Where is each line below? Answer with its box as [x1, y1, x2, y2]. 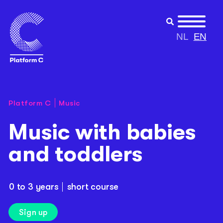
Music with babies [8, 119, 196, 145]
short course [67, 181, 119, 192]
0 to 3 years [9, 181, 59, 192]
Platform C [8, 98, 51, 108]
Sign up [19, 208, 48, 217]
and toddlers [8, 141, 143, 167]
